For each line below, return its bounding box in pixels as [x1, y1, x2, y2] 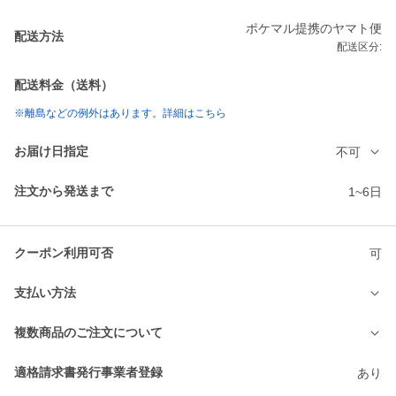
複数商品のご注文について [14, 325, 163, 340]
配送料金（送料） [14, 78, 113, 93]
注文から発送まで [14, 184, 113, 199]
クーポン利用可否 [14, 246, 113, 261]
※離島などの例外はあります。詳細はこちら [14, 107, 226, 120]
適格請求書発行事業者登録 [14, 365, 163, 380]
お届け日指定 [14, 144, 88, 159]
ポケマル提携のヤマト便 [246, 21, 382, 36]
